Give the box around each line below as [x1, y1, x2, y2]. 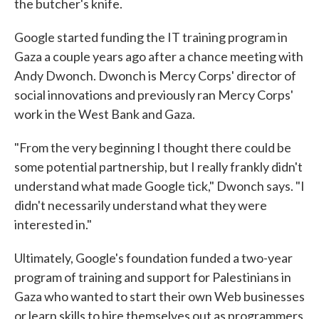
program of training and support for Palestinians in [14, 269, 291, 286]
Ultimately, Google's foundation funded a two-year [14, 250, 293, 266]
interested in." [14, 216, 92, 233]
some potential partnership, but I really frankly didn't [14, 159, 303, 175]
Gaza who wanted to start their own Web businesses [14, 288, 305, 305]
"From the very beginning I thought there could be [14, 140, 291, 156]
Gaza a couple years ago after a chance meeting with [14, 48, 303, 65]
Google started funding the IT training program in [14, 29, 288, 46]
